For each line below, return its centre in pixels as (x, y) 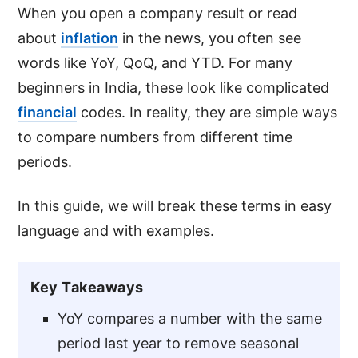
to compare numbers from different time (155, 137)
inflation (90, 38)
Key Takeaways (87, 287)
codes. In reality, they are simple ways (207, 112)
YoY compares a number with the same (190, 318)
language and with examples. (116, 230)
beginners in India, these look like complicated (174, 87)
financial (48, 112)
